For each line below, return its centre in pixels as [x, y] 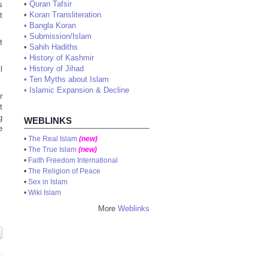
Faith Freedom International [73, 160]
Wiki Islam [45, 193]
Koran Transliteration [65, 15]
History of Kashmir [62, 58]
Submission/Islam [60, 36]
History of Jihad [57, 68]
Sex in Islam [48, 182]
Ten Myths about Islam [69, 79]
